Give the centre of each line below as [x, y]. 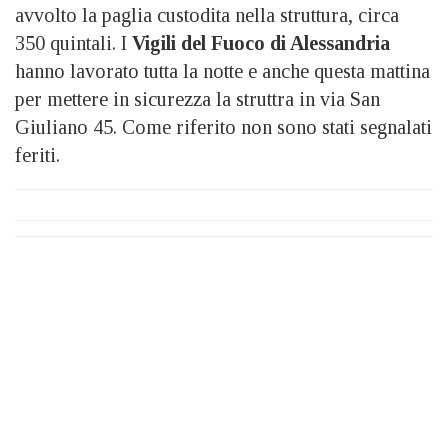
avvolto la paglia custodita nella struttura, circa [207, 14]
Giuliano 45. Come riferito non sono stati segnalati [223, 126]
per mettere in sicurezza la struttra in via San [197, 98]
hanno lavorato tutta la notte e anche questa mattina [222, 70]
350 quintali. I [73, 42]
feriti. [37, 154]
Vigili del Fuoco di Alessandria [261, 42]
